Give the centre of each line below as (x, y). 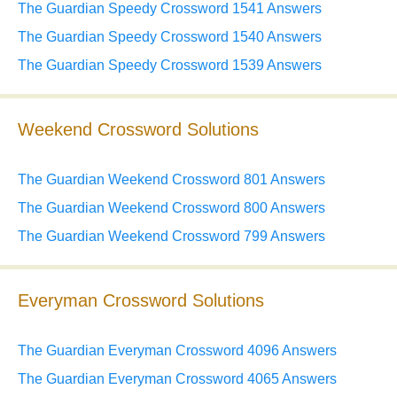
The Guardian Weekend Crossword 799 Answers (171, 237)
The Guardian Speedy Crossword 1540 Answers (170, 37)
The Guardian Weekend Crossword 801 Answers (171, 180)
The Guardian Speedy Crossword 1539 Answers (170, 66)
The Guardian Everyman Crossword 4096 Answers (177, 351)
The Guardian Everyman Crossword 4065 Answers (177, 379)
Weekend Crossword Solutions (138, 130)
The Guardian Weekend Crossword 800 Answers (171, 208)
